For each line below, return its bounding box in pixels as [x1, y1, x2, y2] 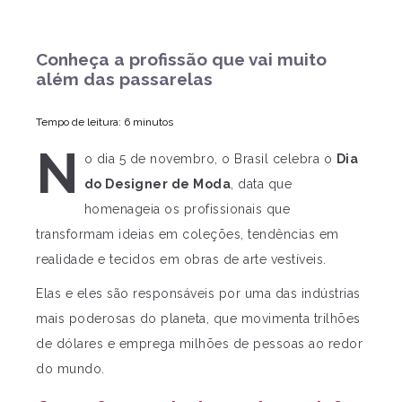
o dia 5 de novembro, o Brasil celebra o [83, 152, 336, 166]
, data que [231, 177, 292, 191]
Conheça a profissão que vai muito [36, 49, 327, 69]
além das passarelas [36, 69, 213, 89]
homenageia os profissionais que [83, 202, 290, 216]
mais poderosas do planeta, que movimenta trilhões [36, 311, 361, 326]
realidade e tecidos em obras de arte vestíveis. [36, 252, 327, 267]
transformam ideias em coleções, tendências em [36, 227, 339, 241]
